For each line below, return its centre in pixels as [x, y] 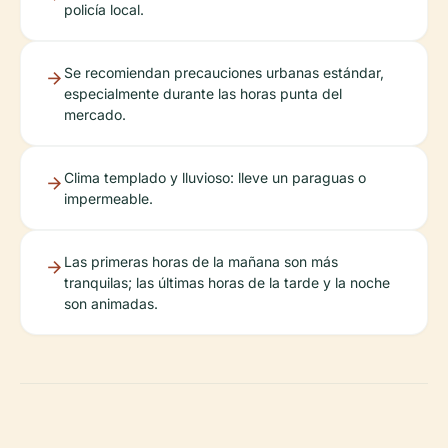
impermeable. [108, 198]
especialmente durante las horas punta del [203, 93]
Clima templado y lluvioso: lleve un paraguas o [215, 177]
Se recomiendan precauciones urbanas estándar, [224, 72]
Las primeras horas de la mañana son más [201, 261]
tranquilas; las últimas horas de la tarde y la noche [227, 282]
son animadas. [111, 303]
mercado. [95, 114]
